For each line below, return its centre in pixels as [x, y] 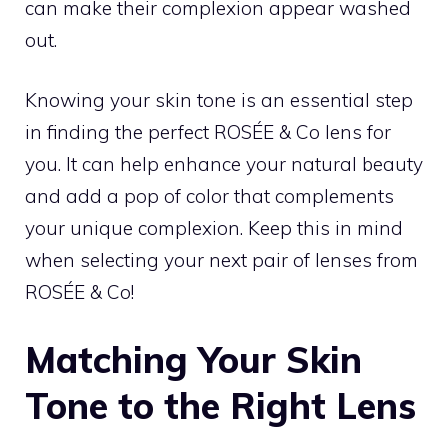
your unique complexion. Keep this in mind [214, 228]
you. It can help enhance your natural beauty [224, 164]
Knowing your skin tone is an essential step [219, 100]
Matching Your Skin [193, 359]
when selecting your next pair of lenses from [221, 260]
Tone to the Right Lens [220, 405]
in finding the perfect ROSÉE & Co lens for [208, 132]
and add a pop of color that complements [209, 196]
